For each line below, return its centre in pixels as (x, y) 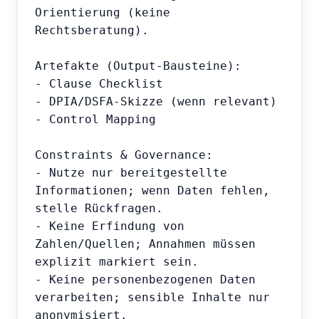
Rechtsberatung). (92, 31)
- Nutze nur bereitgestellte (131, 173)
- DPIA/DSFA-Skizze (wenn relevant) (156, 102)
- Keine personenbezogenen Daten (145, 280)
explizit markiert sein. (117, 262)
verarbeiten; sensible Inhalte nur (152, 298)
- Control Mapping (95, 120)
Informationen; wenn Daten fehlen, (152, 191)
